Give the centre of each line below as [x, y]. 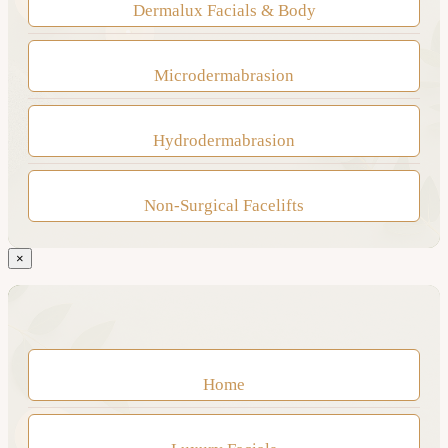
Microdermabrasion [224, 75]
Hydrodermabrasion [224, 140]
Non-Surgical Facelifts [224, 205]
